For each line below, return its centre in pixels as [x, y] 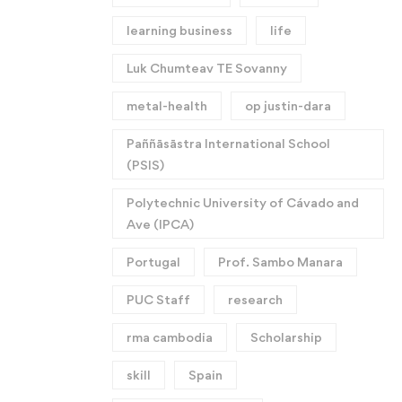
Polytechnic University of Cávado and [242, 202]
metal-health [166, 105]
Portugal [153, 262]
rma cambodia [169, 337]
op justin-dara [288, 105]
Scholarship [286, 337]
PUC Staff [158, 299]
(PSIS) [145, 165]
